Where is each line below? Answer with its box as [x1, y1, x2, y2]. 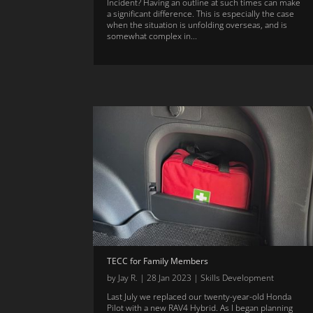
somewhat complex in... [107, 30, 198, 43]
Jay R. [118, 272, 138, 284]
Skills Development [201, 272, 275, 284]
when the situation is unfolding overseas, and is [107, 19, 288, 31]
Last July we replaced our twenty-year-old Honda [107, 291, 292, 303]
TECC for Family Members [107, 255, 209, 268]
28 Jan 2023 [147, 272, 192, 284]
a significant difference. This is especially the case [107, 8, 295, 20]
